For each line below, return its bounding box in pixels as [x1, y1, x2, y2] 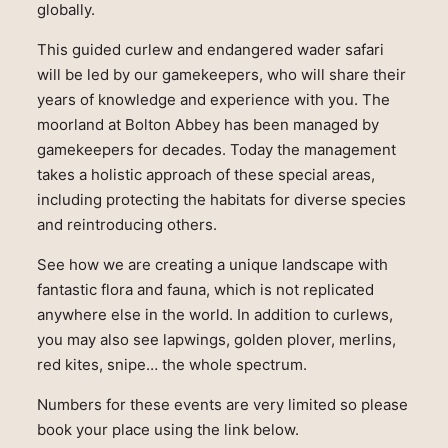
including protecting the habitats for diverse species [36, 190, 406, 210]
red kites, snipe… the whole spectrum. [36, 355, 307, 375]
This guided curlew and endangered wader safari [36, 40, 384, 60]
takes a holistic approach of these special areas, [36, 165, 375, 185]
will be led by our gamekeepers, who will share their [36, 65, 406, 85]
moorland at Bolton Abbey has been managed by [36, 115, 379, 135]
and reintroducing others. [36, 215, 217, 235]
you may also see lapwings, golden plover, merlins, [36, 330, 396, 350]
